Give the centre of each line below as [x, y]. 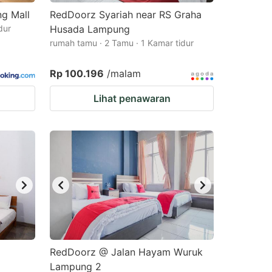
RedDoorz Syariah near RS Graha [126, 15]
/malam [124, 73]
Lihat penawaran [132, 98]
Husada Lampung [90, 29]
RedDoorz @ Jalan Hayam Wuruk [126, 252]
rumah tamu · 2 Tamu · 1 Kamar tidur [122, 43]
